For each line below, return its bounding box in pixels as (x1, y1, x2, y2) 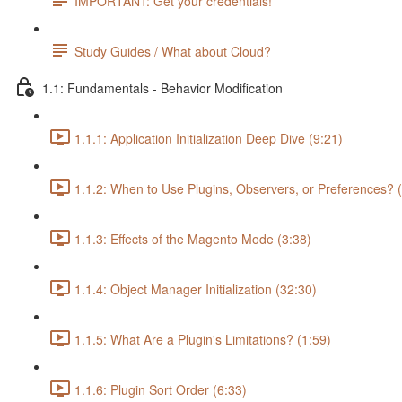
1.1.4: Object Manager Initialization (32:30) (74, 280, 317, 299)
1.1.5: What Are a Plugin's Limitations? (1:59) (74, 330, 331, 349)
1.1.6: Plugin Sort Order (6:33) (74, 380, 247, 399)
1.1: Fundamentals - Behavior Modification (42, 79, 283, 98)
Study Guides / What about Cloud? (74, 42, 271, 61)
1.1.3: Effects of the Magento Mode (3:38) (74, 230, 311, 249)
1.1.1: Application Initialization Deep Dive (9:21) (74, 129, 343, 148)
